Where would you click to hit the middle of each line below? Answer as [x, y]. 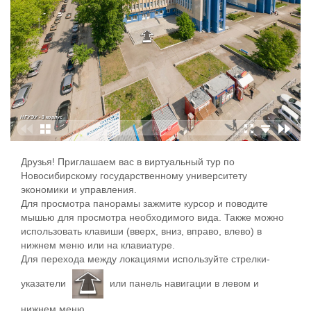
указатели [45, 283]
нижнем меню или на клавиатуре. [98, 245]
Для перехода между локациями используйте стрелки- [145, 259]
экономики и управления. [79, 190]
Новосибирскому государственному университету [134, 176]
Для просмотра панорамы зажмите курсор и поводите [144, 203]
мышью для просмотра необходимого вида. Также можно [152, 217]
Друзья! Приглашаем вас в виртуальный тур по [128, 162]
